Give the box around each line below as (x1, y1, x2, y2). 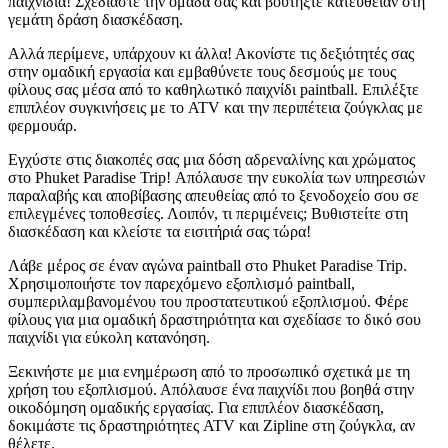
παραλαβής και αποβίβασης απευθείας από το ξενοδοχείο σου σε (8, 186, 419, 204)
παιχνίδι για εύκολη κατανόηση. (8, 328, 210, 346)
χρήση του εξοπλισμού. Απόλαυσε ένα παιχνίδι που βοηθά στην (8, 380, 414, 398)
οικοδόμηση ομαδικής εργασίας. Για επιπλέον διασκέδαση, (8, 398, 384, 416)
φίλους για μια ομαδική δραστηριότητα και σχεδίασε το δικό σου (8, 310, 421, 328)
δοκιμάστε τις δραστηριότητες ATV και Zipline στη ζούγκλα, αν (8, 416, 415, 434)
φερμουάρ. (8, 116, 77, 134)
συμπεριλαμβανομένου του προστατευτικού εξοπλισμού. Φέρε (8, 292, 409, 310)
